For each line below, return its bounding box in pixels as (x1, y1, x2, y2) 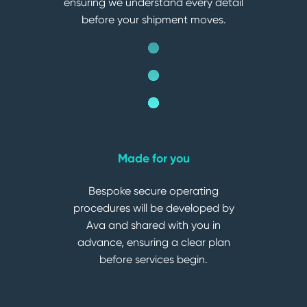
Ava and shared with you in (86, 219, 221, 232)
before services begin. (99, 253, 208, 267)
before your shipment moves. (81, 13, 226, 27)
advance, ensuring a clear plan (77, 236, 230, 249)
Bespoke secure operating (88, 184, 219, 198)
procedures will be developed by (73, 201, 234, 215)
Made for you (117, 151, 190, 167)
